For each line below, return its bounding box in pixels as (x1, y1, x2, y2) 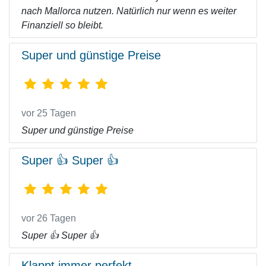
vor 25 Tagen (21, 108, 76, 118)
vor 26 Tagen (21, 213, 76, 223)
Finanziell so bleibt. (21, 20, 103, 30)
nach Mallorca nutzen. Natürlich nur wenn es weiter (21, 6, 236, 16)
